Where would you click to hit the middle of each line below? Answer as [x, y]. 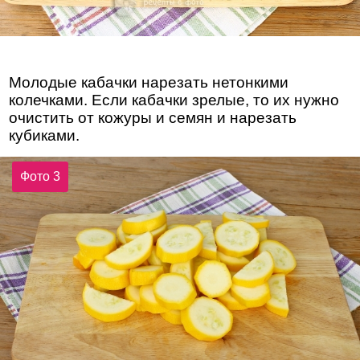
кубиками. [45, 136]
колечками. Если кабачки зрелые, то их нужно [174, 100]
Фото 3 [41, 177]
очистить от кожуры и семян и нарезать [153, 118]
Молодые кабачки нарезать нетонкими [149, 83]
